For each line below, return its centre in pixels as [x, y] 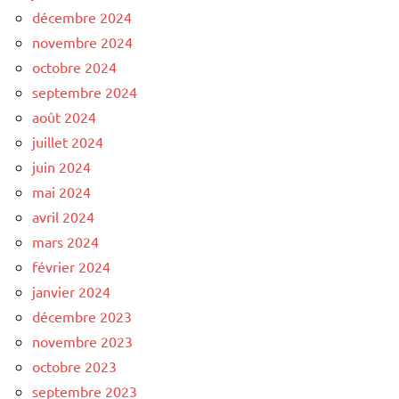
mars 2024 [65, 241]
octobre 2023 [74, 366]
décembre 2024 [82, 16]
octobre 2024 [74, 66]
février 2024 [71, 266]
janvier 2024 [71, 291]
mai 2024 [61, 191]
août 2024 [64, 116]
